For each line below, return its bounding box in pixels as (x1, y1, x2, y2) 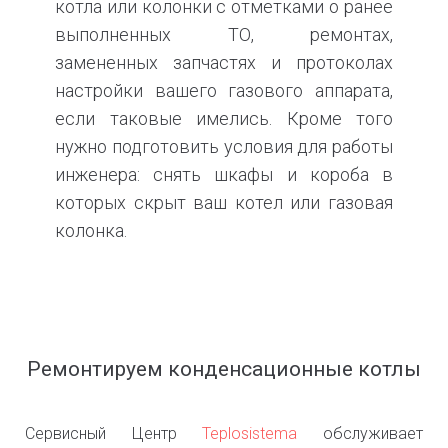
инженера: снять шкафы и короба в (55, 164, 393, 186)
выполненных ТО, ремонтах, (55, 24, 393, 46)
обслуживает (297, 424, 424, 444)
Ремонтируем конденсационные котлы (27, 357, 421, 382)
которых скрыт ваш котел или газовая (55, 192, 393, 214)
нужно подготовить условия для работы (55, 136, 393, 158)
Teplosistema (202, 424, 298, 444)
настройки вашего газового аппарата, (55, 80, 393, 102)
